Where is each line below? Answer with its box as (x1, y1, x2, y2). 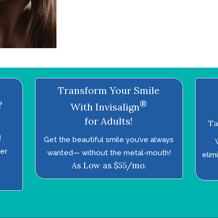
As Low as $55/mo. (71, 160, 146, 171)
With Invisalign (71, 100, 140, 113)
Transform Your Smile (58, 84, 160, 96)
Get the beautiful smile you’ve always (44, 135, 174, 145)
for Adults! (85, 115, 133, 127)
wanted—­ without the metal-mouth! (47, 148, 171, 158)
